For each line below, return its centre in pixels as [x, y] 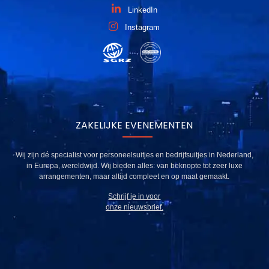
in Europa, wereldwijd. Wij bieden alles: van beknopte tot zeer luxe [134, 166]
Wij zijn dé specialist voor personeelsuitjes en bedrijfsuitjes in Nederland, [134, 155]
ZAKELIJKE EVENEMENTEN [134, 125]
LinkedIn [142, 10]
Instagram [143, 28]
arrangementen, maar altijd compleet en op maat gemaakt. [134, 177]
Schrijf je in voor [134, 197]
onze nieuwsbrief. [134, 207]
